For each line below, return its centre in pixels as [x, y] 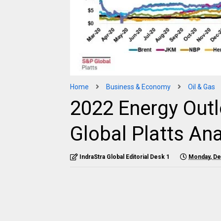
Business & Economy [138, 87]
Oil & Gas [202, 87]
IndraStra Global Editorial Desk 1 [125, 157]
